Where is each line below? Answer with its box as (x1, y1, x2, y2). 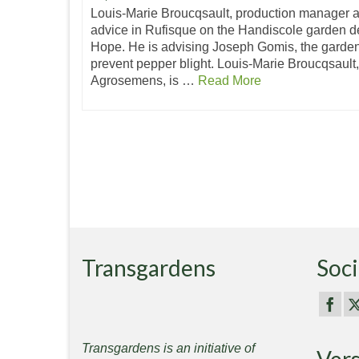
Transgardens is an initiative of (82, 341, 255, 355)
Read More (198, 73, 261, 87)
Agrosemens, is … (91, 73, 198, 87)
